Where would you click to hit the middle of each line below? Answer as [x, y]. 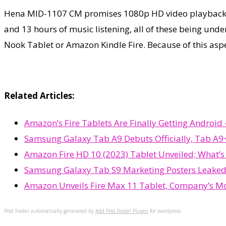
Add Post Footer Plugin [122, 211]
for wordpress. [165, 211]
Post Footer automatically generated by [50, 211]
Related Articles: [39, 96]
